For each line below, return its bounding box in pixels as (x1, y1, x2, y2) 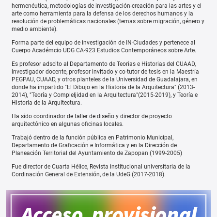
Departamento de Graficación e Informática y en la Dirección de (12, 142, 177, 149)
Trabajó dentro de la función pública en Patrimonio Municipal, (12, 134, 173, 141)
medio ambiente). (12, 26, 58, 33)
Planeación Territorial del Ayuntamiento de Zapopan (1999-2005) (12, 150, 182, 157)
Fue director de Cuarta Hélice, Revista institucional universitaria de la (12, 163, 190, 170)
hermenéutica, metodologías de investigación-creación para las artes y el (12, 2, 201, 10)
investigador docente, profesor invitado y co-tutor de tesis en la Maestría (12, 68, 199, 76)
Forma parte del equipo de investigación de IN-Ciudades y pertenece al (12, 39, 195, 46)
